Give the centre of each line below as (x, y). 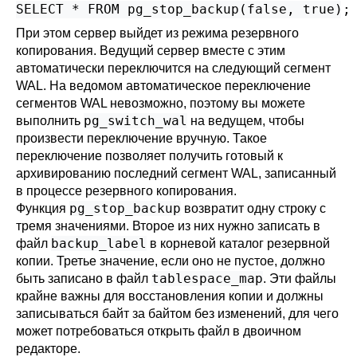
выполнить (50, 121)
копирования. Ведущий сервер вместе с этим (151, 51)
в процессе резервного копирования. (126, 191)
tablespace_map (207, 279)
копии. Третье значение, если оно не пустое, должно (171, 261)
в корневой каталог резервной (238, 243)
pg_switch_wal (135, 121)
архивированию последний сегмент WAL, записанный (176, 173)
